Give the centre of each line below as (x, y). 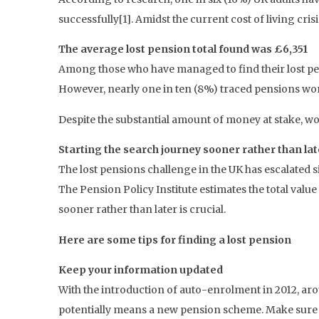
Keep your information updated (141, 270)
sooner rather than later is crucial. (142, 210)
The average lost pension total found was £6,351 (183, 49)
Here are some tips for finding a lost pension (175, 240)
